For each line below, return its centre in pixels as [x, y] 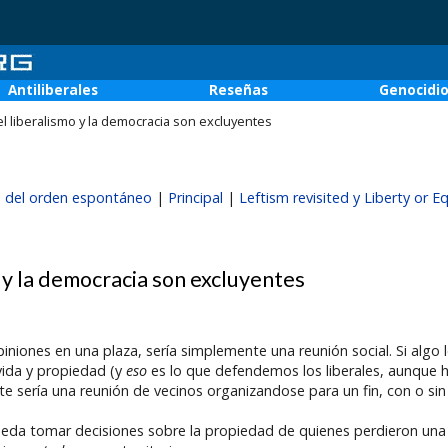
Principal [196, 197]
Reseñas [238, 90]
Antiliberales [53, 90]
